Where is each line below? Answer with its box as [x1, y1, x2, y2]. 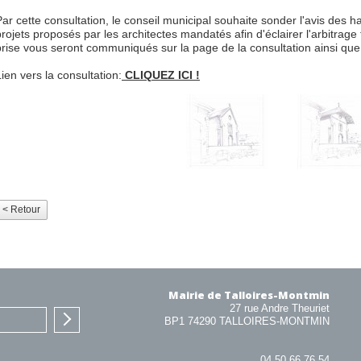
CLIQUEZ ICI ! [122, 69, 200, 82]
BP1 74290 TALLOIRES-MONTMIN [164, 315, 330, 328]
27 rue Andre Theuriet [230, 302, 330, 315]
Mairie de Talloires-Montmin [168, 288, 330, 303]
